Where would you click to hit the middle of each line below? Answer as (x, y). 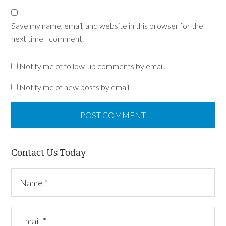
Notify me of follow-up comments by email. (93, 66)
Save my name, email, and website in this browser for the (107, 25)
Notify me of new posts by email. (75, 87)
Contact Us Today (49, 153)
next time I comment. (48, 39)
